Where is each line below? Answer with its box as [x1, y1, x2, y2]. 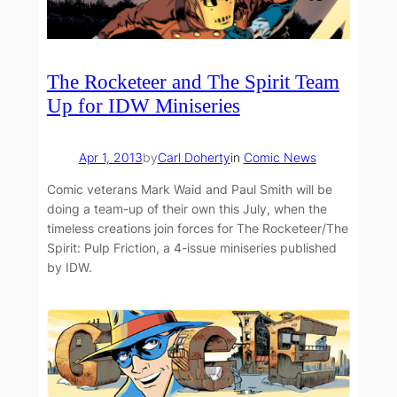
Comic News [243, 149, 316, 165]
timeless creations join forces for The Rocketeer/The [46, 221, 348, 237]
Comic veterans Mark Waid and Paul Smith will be [46, 182, 332, 198]
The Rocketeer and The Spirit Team [46, 70, 339, 94]
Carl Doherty [157, 149, 230, 165]
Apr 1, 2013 [78, 149, 143, 165]
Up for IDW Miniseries [46, 94, 240, 118]
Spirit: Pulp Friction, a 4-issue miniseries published [46, 240, 337, 256]
